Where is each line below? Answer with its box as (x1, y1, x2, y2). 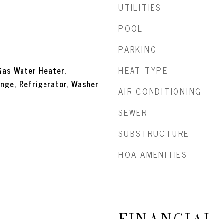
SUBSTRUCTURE (118, 127, 189, 140)
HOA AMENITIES (118, 148, 187, 161)
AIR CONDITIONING (118, 85, 202, 98)
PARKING (118, 43, 157, 56)
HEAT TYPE (118, 64, 168, 77)
